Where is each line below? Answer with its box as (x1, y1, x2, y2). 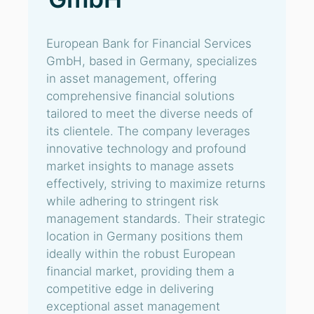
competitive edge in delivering (46, 282, 214, 296)
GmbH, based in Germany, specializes (46, 54, 257, 68)
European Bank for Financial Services (46, 36, 252, 50)
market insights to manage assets (46, 159, 234, 173)
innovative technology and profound (46, 142, 246, 156)
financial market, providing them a (46, 264, 234, 278)
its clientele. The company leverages (46, 124, 250, 138)
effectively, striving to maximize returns (46, 177, 266, 191)
